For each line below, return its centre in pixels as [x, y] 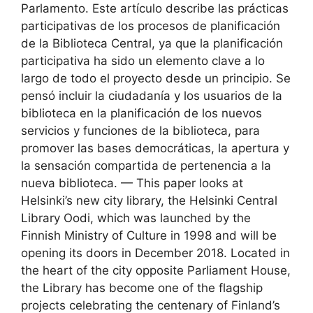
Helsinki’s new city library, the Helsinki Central [149, 201]
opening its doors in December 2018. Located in [155, 253]
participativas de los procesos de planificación [151, 26]
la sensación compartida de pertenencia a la [146, 166]
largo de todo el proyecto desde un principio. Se [156, 78]
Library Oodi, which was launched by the [136, 218]
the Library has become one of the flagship [142, 288]
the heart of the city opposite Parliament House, [156, 270]
